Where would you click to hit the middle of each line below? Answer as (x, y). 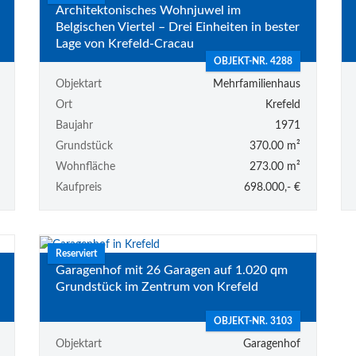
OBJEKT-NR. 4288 (253, 62)
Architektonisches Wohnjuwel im (148, 10)
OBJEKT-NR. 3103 (253, 321)
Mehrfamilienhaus (256, 85)
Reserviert (76, 254)
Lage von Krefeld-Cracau (124, 43)
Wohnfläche (85, 167)
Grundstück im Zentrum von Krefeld (157, 286)
